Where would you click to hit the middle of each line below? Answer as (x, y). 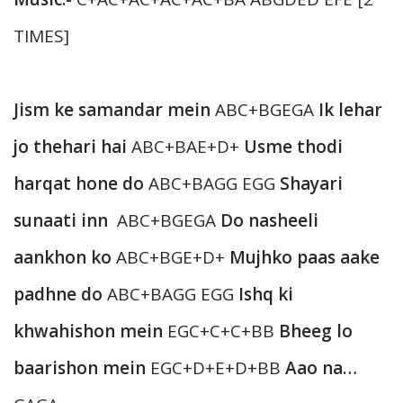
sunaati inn (63, 221)
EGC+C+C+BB (221, 331)
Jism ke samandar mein (112, 110)
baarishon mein (80, 368)
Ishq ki (266, 295)
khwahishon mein (88, 331)
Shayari (311, 184)
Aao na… (321, 368)
